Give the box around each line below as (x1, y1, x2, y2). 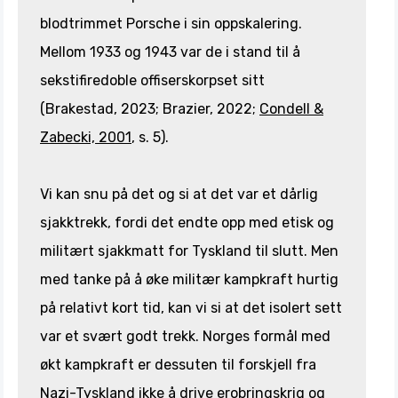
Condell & (259, 100, 323, 118)
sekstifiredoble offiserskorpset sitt (40, 72, 265, 90)
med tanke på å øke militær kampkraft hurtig (40, 271, 338, 289)
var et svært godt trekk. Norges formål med (40, 328, 330, 346)
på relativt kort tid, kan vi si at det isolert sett (40, 299, 342, 317)
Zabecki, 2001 (40, 129, 131, 147)
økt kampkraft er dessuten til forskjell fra (40, 356, 316, 374)
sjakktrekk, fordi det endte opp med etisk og (40, 214, 334, 232)
